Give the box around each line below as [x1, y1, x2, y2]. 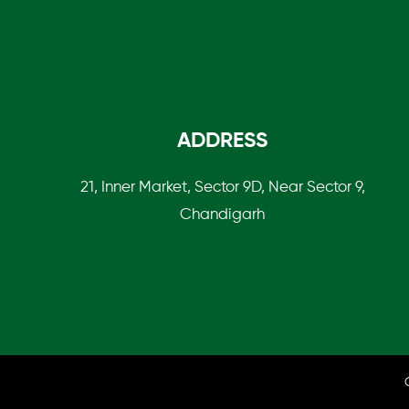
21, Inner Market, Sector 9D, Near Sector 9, [79, 179, 365, 195]
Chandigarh [180, 206, 266, 223]
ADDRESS [177, 130, 268, 152]
